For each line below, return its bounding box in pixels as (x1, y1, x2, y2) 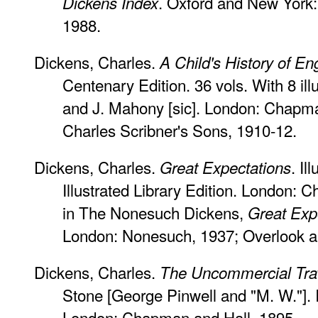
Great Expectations (160, 155, 291, 178)
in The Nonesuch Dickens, (62, 200, 248, 224)
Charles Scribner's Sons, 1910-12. (62, 118, 297, 141)
